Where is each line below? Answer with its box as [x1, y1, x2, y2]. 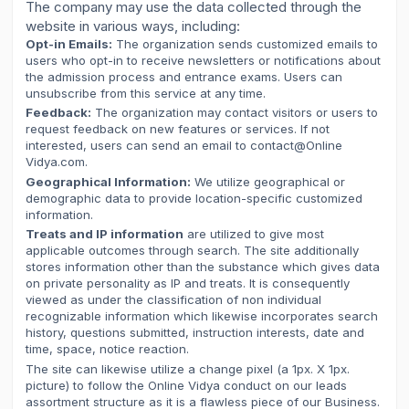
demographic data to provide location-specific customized [26, 190, 363, 205]
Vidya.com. [26, 154, 89, 170]
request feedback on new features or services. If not [26, 121, 330, 137]
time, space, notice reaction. [26, 341, 190, 357]
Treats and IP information [26, 226, 184, 242]
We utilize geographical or [191, 173, 346, 189]
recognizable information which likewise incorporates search [26, 309, 379, 324]
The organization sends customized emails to [112, 36, 379, 51]
